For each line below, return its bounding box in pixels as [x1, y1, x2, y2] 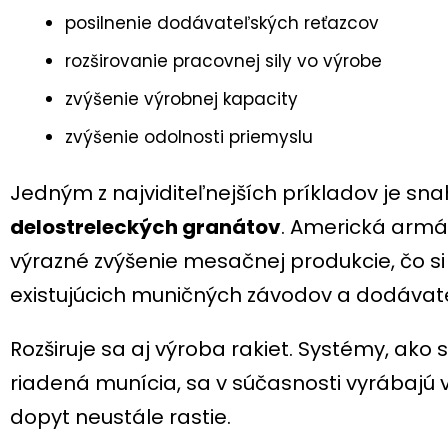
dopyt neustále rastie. [10, 402, 231, 431]
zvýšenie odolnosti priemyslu [65, 124, 313, 149]
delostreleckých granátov [10, 212, 281, 241]
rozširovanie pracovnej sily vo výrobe [65, 48, 382, 73]
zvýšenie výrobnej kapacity [65, 86, 298, 111]
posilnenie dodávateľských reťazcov [65, 10, 379, 35]
